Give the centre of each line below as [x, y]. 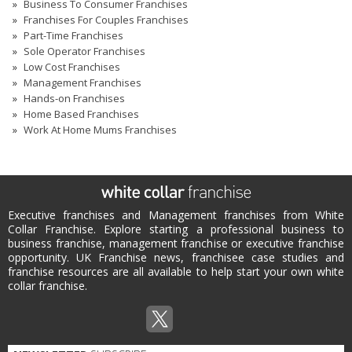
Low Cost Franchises [72, 67]
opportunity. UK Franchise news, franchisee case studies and [176, 257]
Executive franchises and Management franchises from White [176, 215]
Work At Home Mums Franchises [100, 130]
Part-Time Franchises [73, 35]
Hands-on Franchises [74, 98]
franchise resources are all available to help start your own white [176, 271]
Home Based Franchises [81, 114]
